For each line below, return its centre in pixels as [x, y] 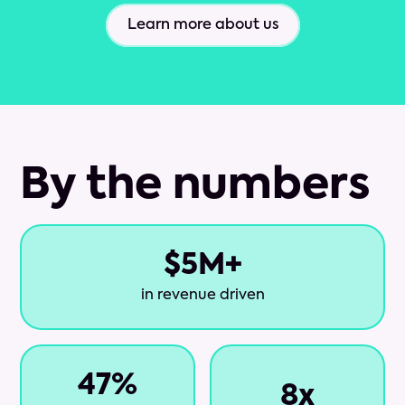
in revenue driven [202, 296]
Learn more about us [202, 26]
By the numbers [196, 187]
